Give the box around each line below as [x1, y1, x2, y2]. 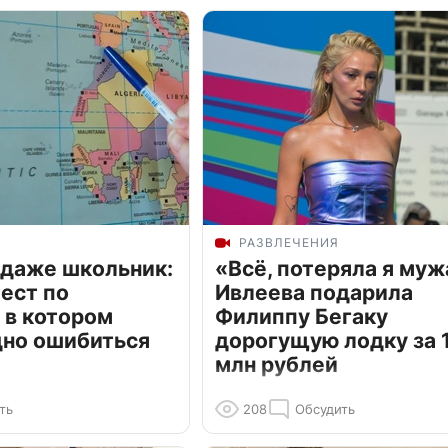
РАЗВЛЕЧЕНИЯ [239, 235, 339, 251]
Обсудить [295, 401, 355, 418]
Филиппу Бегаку [215, 304, 388, 330]
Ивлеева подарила [215, 280, 413, 306]
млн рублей [215, 352, 338, 378]
